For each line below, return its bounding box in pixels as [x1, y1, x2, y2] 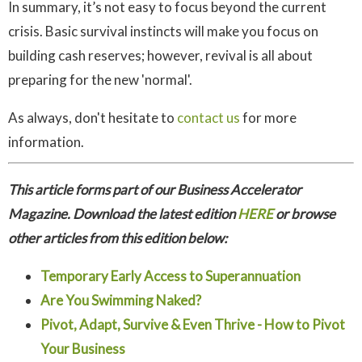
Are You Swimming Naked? [40, 292, 201, 309]
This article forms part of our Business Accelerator [8, 181, 301, 199]
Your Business [40, 340, 125, 358]
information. [8, 133, 84, 151]
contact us [177, 109, 240, 127]
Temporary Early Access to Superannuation [40, 267, 301, 285]
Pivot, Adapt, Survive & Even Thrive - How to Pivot [40, 316, 345, 334]
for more [240, 109, 297, 127]
